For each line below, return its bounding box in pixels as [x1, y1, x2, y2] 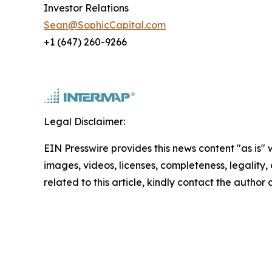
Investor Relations [44, 1, 129, 14]
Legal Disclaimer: [44, 115, 125, 127]
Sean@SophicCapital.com [44, 18, 166, 31]
